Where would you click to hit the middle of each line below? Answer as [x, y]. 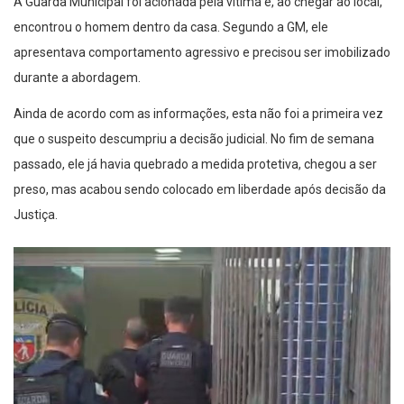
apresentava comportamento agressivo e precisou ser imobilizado [202, 53]
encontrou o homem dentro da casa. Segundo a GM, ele [171, 28]
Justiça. [36, 215]
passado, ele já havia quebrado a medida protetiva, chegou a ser [195, 165]
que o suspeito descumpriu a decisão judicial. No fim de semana [194, 139]
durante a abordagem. [77, 78]
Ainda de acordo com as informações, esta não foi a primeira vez [198, 114]
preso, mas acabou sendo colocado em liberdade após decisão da [200, 190]
